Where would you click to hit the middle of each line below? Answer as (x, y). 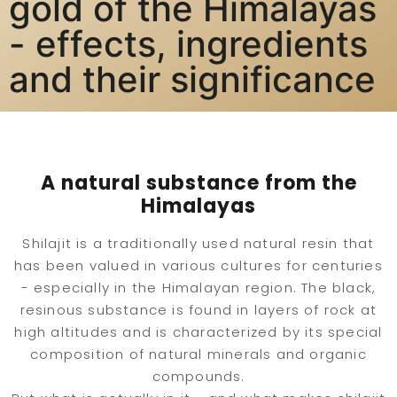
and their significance (192, 80)
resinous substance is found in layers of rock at (198, 310)
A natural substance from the (198, 183)
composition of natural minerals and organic (198, 354)
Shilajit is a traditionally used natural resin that (198, 243)
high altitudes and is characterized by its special (198, 332)
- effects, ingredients (188, 44)
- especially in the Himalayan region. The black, (198, 288)
